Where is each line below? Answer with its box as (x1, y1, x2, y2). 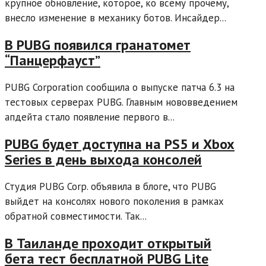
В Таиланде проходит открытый (5, 233, 211, 252)
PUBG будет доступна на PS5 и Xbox (5, 135, 235, 154)
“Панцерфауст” (5, 51, 100, 70)
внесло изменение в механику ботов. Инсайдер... (5, 11, 226, 25)
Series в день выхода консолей (5, 150, 202, 169)
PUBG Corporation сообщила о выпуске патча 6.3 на (5, 81, 235, 94)
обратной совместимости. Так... (5, 210, 147, 223)
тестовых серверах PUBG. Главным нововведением (5, 96, 237, 109)
